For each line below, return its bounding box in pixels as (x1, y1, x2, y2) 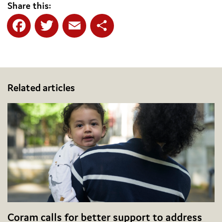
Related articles (7, 81, 75, 95)
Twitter (35, 36, 82, 55)
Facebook (7, 36, 68, 55)
